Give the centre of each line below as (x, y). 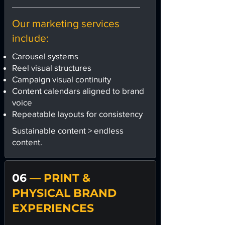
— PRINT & (60, 178)
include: (30, 38)
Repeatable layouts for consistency (77, 114)
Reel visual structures (52, 68)
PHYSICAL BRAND (64, 193)
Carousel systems (45, 56)
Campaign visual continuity (62, 79)
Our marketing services (66, 23)
